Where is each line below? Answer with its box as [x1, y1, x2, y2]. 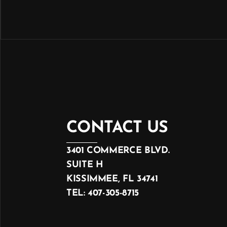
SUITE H [66, 160, 103, 170]
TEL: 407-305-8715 [66, 188, 139, 198]
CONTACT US [66, 120, 168, 136]
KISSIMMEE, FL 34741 [66, 174, 158, 184]
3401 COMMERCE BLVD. [66, 146, 170, 156]
